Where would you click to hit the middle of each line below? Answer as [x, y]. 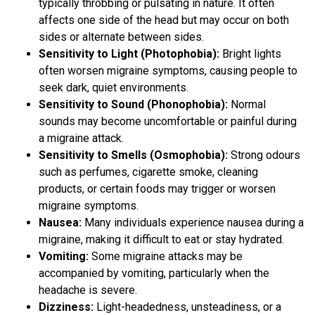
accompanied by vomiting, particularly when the [154, 274]
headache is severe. [88, 290]
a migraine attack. [81, 139]
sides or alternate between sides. [121, 37]
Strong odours [264, 155]
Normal [247, 105]
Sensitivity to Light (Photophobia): [129, 54]
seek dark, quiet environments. [114, 88]
